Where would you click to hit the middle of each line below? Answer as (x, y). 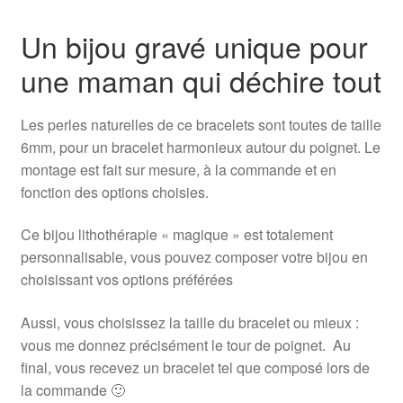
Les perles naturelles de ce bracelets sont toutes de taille (201, 124)
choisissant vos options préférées (126, 280)
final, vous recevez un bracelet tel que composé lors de (195, 368)
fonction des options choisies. (114, 192)
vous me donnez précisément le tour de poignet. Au (185, 345)
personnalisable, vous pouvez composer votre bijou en (194, 257)
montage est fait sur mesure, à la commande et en (178, 169)
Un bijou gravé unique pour (194, 46)
